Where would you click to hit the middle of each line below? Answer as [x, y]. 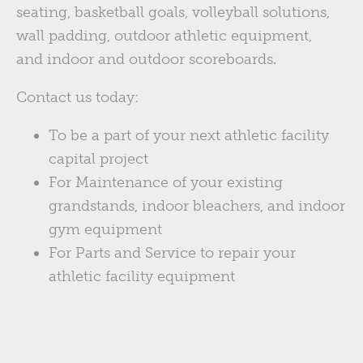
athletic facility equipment [142, 277]
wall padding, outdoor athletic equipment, [164, 36]
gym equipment [105, 230]
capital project [98, 159]
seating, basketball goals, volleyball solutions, [173, 13]
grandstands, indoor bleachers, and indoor [197, 206]
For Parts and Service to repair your [172, 253]
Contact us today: [77, 98]
